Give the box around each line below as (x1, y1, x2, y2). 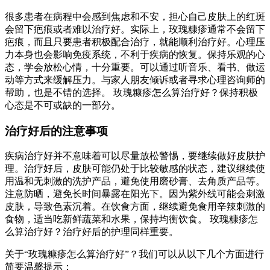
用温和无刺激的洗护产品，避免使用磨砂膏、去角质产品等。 (5, 176, 265, 187)
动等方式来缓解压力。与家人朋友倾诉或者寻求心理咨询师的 (5, 75, 265, 85)
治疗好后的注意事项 (5, 124, 108, 137)
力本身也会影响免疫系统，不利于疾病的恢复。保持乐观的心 (5, 49, 265, 60)
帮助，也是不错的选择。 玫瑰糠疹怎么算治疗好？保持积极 (5, 87, 258, 98)
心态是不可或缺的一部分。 (5, 100, 121, 110)
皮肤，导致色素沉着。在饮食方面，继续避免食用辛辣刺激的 (5, 201, 265, 212)
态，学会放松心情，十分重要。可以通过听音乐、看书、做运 (5, 62, 265, 72)
